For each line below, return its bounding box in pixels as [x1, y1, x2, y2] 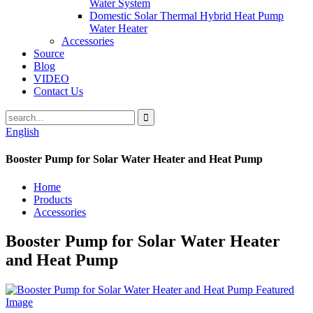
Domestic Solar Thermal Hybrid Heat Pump [89, 10, 284, 22]
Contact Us [34, 85, 83, 97]
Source [34, 48, 64, 59]
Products [34, 193, 72, 205]
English [6, 126, 39, 138]
